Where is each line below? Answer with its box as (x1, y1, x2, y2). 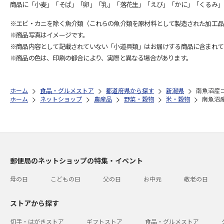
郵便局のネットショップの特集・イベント (10, 155, 143, 165)
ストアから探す (10, 198, 59, 208)
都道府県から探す (106, 86, 154, 94)
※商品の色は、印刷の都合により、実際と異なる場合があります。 (10, 53, 192, 62)
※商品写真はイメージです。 (10, 30, 89, 39)
